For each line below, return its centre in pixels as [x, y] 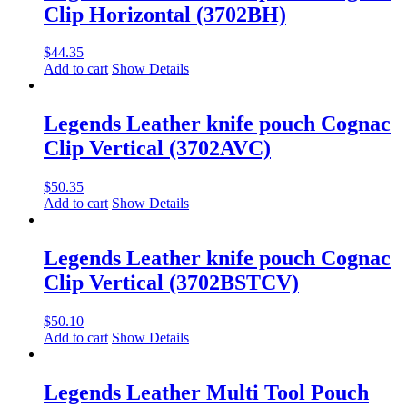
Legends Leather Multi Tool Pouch [206, 392]
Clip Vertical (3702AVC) [157, 149]
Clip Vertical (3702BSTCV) [171, 283]
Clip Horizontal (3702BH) [165, 14]
